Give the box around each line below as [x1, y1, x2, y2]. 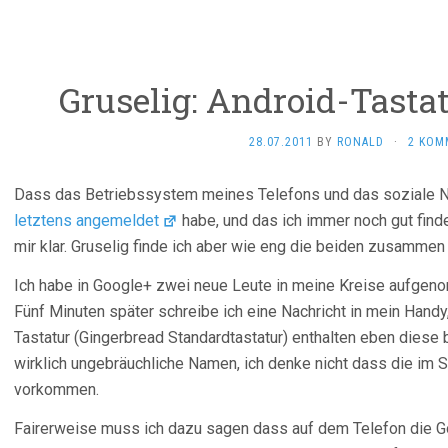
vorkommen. [14, 380, 99, 399]
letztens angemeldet [14, 211, 159, 230]
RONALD [336, 135, 384, 149]
